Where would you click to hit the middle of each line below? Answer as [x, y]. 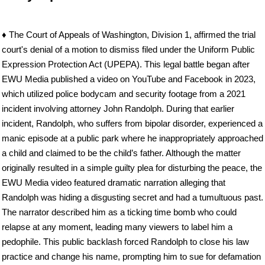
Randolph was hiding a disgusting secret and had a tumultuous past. [132, 197]
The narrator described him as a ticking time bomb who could [119, 212]
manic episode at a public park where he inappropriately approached [132, 138]
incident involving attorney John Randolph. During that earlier [118, 108]
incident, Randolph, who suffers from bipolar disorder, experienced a [132, 123]
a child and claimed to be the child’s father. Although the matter [121, 153]
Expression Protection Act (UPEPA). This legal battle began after [126, 64]
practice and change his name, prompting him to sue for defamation [131, 256]
